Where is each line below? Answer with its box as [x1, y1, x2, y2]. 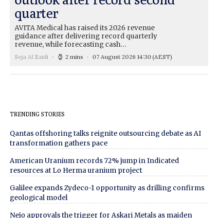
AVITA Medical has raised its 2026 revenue [15, 23, 155, 32]
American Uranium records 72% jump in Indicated [10, 156, 179, 165]
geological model [10, 193, 68, 202]
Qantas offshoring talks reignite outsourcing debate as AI [10, 129, 201, 138]
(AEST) [152, 53, 172, 60]
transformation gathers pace [10, 139, 108, 147]
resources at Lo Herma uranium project [10, 166, 142, 175]
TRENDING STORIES [10, 110, 65, 118]
